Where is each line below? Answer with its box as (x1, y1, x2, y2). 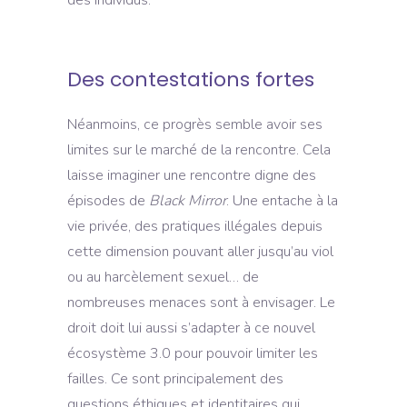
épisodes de (67, 190, 149, 211)
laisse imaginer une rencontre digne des (67, 164, 316, 185)
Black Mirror (149, 190, 226, 211)
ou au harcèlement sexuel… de (67, 266, 259, 287)
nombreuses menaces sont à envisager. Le (67, 292, 335, 313)
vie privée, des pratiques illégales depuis (67, 215, 323, 236)
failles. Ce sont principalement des (67, 368, 283, 389)
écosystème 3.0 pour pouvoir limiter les (67, 342, 318, 363)
